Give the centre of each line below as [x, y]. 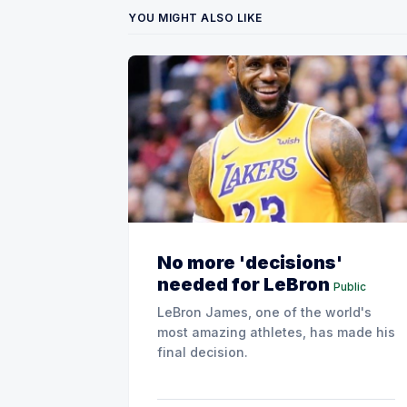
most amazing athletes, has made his [276, 332]
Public [350, 286]
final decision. [203, 352]
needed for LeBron [243, 284]
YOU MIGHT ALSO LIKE [195, 18]
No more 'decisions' [250, 262]
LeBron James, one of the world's [264, 312]
